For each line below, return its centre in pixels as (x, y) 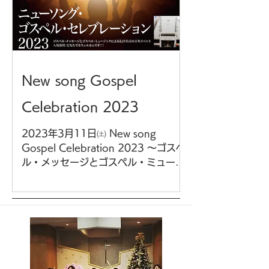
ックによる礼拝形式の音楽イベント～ (103, 177)
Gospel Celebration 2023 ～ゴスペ (104, 148)
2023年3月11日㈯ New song (89, 133)
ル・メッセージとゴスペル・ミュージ (103, 162)
